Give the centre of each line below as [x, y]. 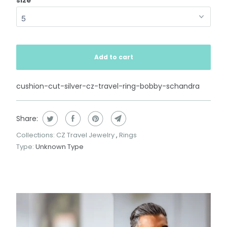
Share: [27, 118]
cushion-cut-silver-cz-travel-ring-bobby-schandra [108, 86]
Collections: [36, 135]
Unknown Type [59, 146]
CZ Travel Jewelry [86, 135]
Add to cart [113, 57]
